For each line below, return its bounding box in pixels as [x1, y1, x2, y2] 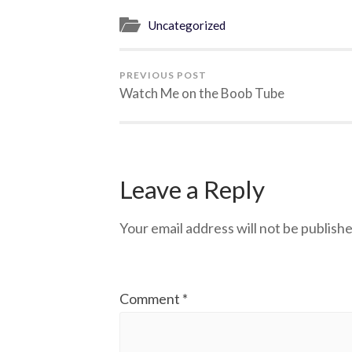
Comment [119, 290, 182, 308]
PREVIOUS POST [119, 69, 207, 82]
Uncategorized [148, 18, 225, 33]
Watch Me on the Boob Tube [119, 85, 284, 102]
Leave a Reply [119, 174, 265, 204]
